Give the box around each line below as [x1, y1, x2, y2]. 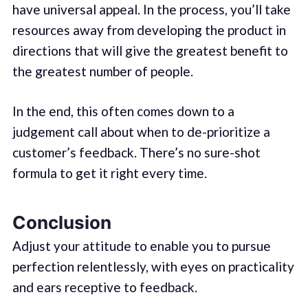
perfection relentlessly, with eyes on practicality [12, 258, 294, 274]
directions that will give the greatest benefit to [12, 42, 288, 58]
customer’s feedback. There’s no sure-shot [12, 144, 261, 161]
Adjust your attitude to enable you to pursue [12, 238, 271, 254]
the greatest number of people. [12, 63, 193, 79]
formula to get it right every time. [12, 165, 207, 181]
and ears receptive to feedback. [12, 279, 197, 295]
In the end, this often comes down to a [12, 103, 234, 120]
